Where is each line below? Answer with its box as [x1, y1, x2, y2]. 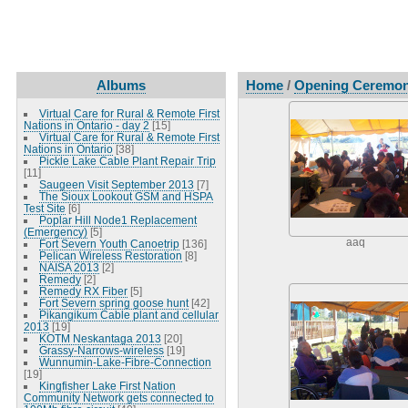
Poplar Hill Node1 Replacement [38, 213, 197, 226]
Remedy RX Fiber [38, 284, 127, 297]
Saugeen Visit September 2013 [38, 178, 194, 190]
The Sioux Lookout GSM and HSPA [38, 189, 213, 202]
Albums [96, 76, 146, 93]
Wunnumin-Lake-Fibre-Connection [38, 355, 211, 368]
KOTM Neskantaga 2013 [38, 331, 161, 344]
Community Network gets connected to [23, 391, 214, 403]
